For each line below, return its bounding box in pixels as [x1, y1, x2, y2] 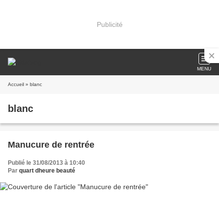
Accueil [8, 82, 24, 87]
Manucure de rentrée [8, 140, 94, 150]
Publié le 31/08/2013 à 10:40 [8, 159, 85, 166]
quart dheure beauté [19, 167, 75, 174]
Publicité [96, 20, 123, 28]
